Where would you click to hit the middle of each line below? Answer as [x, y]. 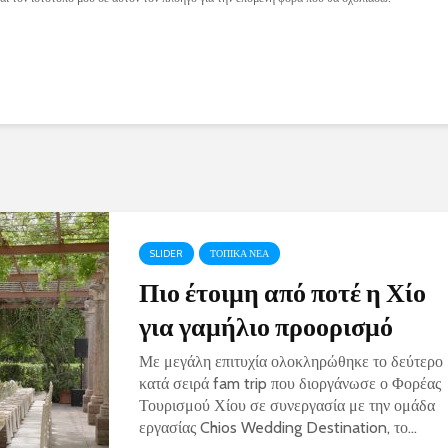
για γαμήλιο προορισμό [266, 326]
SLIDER [166, 253]
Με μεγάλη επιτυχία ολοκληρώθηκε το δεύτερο [291, 361]
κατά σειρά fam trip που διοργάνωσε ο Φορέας [290, 383]
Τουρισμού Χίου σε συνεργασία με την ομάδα [287, 405]
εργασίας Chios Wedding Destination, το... [278, 427]
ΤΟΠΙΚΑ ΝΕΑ [239, 253]
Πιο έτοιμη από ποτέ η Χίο [282, 292]
